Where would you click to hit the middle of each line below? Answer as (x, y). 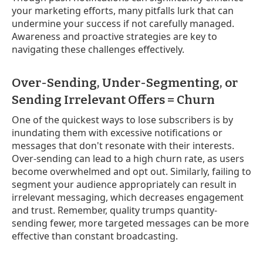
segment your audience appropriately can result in (124, 184)
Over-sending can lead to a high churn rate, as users (128, 158)
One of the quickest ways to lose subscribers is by (122, 119)
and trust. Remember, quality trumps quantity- (114, 210)
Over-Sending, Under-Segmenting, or (125, 82)
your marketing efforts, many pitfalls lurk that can (123, 10)
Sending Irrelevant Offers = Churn (113, 100)
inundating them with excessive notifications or (117, 132)
